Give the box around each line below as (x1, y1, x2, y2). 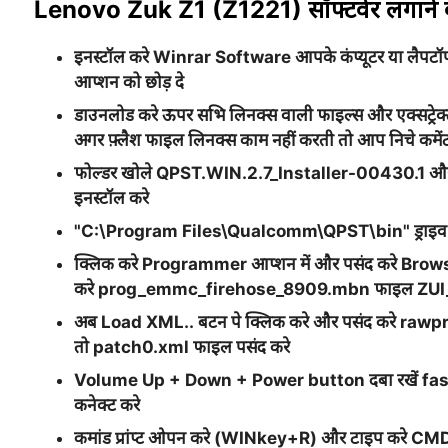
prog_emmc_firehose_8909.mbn (97, 279, 374, 299)
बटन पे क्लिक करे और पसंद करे (197, 312, 400, 332)
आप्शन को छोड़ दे (73, 72, 184, 92)
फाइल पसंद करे (192, 337, 290, 357)
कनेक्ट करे (73, 395, 140, 415)
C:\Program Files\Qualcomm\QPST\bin (80, 221, 403, 241)
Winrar (152, 47, 211, 67)
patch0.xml (92, 337, 193, 357)
